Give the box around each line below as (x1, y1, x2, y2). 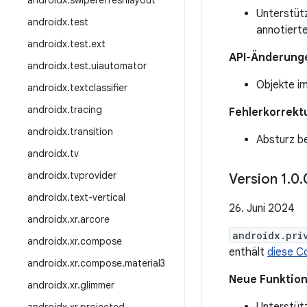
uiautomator (91, 60, 147, 72)
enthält (229, 245, 267, 259)
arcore (80, 213, 110, 225)
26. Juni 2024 (229, 201, 295, 215)
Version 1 (229, 171, 287, 188)
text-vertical (70, 191, 125, 204)
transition (70, 125, 113, 138)
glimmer (80, 279, 114, 291)
